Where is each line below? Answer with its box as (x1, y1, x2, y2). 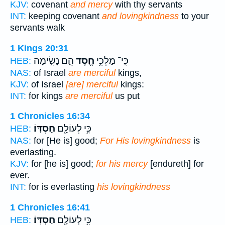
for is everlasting (26, 182, 97, 192)
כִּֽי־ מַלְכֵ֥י (94, 55, 129, 66)
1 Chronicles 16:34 (10, 111, 90, 122)
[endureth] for (148, 159, 204, 169)
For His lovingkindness (100, 136, 191, 146)
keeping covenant (26, 11, 102, 22)
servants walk (10, 23, 65, 33)
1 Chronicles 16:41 (10, 202, 90, 212)
